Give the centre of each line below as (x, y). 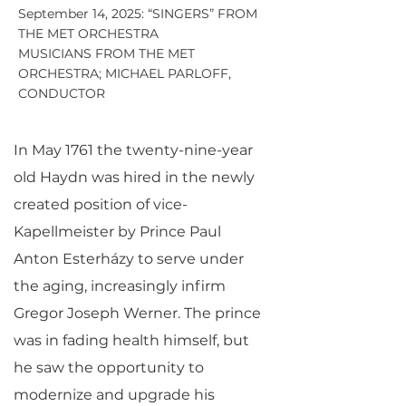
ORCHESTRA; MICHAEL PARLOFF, (125, 73)
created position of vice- (101, 204)
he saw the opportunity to (109, 367)
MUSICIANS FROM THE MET (106, 53)
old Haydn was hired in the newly (134, 177)
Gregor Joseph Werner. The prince (137, 313)
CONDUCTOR (62, 93)
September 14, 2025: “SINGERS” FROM (138, 14)
